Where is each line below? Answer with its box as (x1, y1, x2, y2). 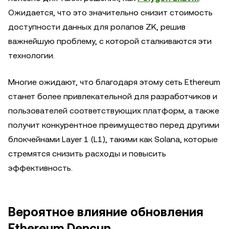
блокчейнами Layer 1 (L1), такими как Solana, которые (8, 134, 218, 144)
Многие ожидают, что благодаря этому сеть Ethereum (8, 77, 220, 87)
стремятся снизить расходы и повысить (8, 149, 166, 158)
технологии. (8, 51, 55, 60)
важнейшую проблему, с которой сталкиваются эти (8, 36, 212, 46)
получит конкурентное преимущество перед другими (8, 120, 219, 130)
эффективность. (8, 163, 73, 173)
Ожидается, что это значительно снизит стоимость (8, 8, 213, 17)
